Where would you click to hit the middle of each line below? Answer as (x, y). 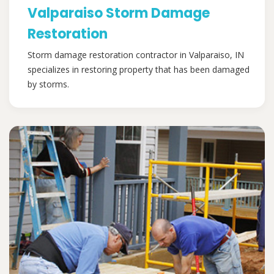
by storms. (48, 84)
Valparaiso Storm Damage (119, 13)
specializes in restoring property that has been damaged (139, 70)
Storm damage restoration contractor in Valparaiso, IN (136, 55)
